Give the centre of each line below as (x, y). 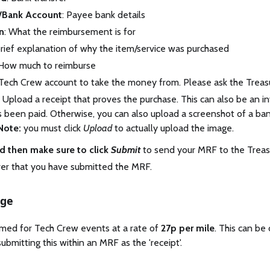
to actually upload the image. (173, 128)
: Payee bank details (104, 14)
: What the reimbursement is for (70, 31)
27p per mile (188, 228)
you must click (52, 128)
